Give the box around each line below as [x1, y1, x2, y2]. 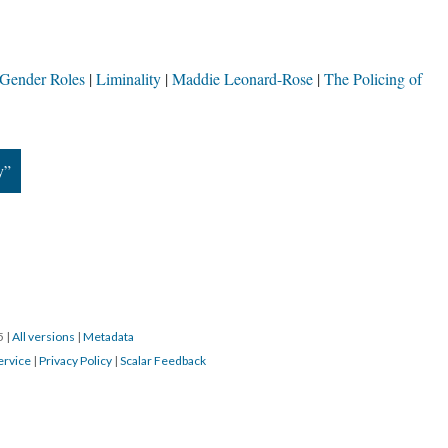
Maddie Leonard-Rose [172, 68, 313, 89]
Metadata [83, 329, 134, 344]
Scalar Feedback [120, 353, 206, 368]
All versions [12, 329, 75, 344]
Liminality [96, 68, 161, 89]
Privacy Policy [39, 353, 112, 368]
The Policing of [324, 68, 422, 89]
